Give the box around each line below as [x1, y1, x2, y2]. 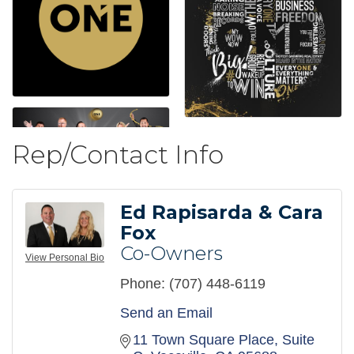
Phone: [120, 276, 165, 292]
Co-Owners [120, 242, 223, 265]
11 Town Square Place [133, 332, 274, 348]
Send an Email [120, 305, 213, 322]
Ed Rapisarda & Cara [120, 201, 323, 224]
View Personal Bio [25, 252, 104, 264]
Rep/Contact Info [12, 139, 224, 171]
